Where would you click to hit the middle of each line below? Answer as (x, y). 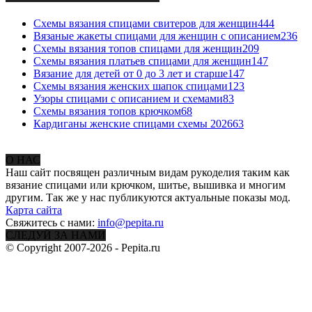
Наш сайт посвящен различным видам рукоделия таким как (148, 173)
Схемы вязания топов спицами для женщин (138, 49)
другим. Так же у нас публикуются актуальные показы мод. (148, 198)
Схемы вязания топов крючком (107, 111)
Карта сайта (34, 210)
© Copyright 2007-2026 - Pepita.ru (83, 248)
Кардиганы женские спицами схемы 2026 (133, 124)
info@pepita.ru (131, 223)
